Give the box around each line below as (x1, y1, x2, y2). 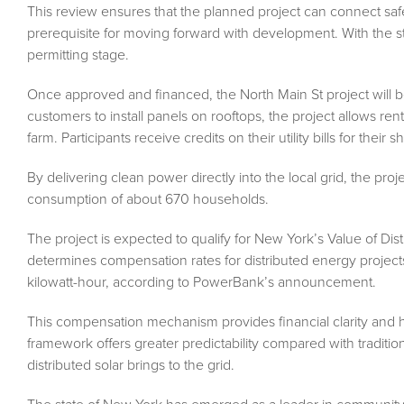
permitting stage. (27, 46, 129, 65)
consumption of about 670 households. (27, 190, 269, 209)
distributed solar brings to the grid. (27, 356, 234, 375)
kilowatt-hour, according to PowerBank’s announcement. (27, 273, 376, 292)
